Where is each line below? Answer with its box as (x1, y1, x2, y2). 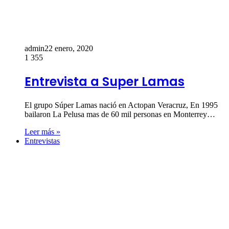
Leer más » (25, 127, 60, 136)
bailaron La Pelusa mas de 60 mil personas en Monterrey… (25, 109, 215, 119)
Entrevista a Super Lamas (25, 73, 185, 90)
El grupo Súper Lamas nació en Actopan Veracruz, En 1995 (25, 100, 218, 109)
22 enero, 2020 (44, 43, 93, 53)
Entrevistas (25, 136, 60, 145)
